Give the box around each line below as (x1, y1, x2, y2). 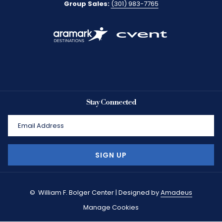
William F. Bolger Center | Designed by (37, 188, 161, 198)
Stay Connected (86, 97, 136, 107)
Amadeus (161, 188, 192, 198)
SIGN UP (95, 150, 127, 161)
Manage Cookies (83, 203, 139, 213)
